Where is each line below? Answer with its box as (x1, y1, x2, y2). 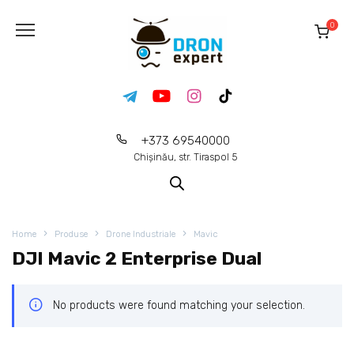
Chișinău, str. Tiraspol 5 (133, 150, 238, 163)
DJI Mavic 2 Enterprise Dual (12, 247, 262, 269)
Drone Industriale (106, 228, 175, 239)
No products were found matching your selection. (53, 299, 305, 313)
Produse (55, 228, 88, 239)
